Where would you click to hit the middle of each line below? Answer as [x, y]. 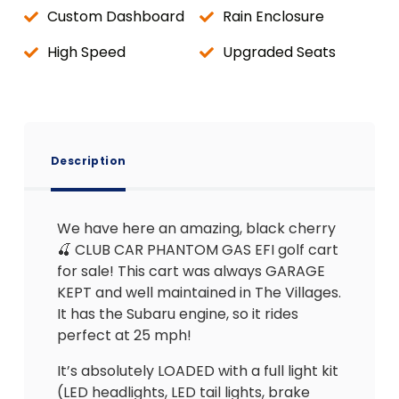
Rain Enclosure [273, 16]
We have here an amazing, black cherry [196, 228]
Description [89, 161]
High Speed [86, 52]
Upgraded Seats [279, 52]
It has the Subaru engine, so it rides [178, 314]
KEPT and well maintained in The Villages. [199, 293]
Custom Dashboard [116, 16]
